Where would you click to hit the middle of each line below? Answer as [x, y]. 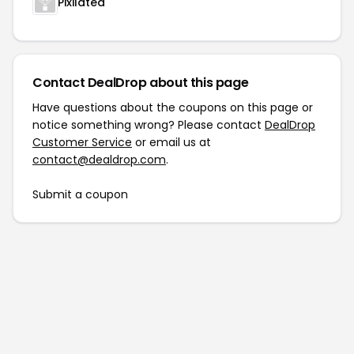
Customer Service [82, 142]
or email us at [171, 142]
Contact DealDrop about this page [141, 83]
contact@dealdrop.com [99, 160]
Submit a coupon [80, 194]
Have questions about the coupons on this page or [173, 107]
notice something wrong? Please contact [149, 125]
